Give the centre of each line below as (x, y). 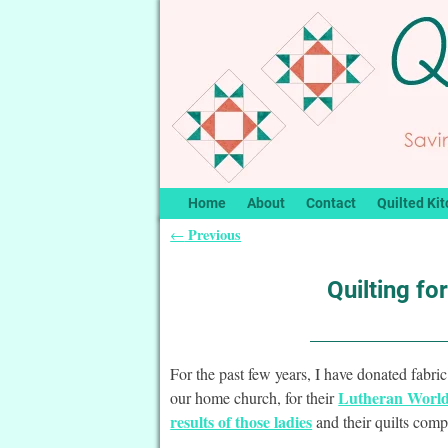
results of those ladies (241, 421)
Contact (330, 203)
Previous (213, 234)
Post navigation (240, 254)
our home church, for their (254, 397)
